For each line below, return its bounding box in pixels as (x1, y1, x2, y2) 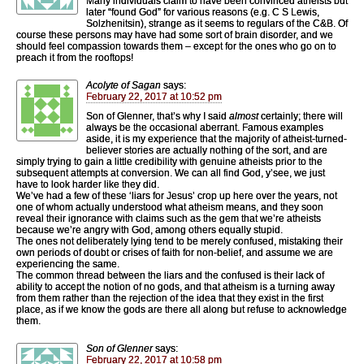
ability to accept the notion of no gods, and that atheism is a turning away (16, 280, 335, 292)
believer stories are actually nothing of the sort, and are (86, 144, 327, 156)
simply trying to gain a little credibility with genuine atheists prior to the (16, 155, 323, 167)
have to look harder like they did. (16, 178, 159, 190)
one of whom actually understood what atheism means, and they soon (16, 201, 323, 213)
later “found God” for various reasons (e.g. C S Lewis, (86, 6, 319, 18)
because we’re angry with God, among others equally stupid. (16, 223, 283, 236)
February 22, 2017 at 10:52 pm (86, 90, 222, 102)
